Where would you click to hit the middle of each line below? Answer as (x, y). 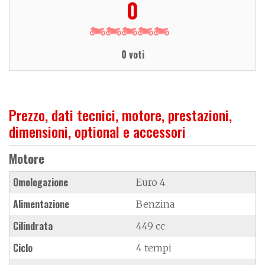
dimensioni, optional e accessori (97, 131)
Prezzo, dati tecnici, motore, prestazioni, (120, 114)
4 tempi (154, 248)
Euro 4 (151, 182)
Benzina (155, 204)
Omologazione (41, 182)
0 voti (132, 54)
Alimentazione (41, 204)
